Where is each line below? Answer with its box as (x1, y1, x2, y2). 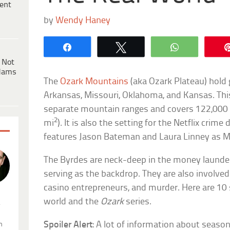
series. (124, 197, 152, 207)
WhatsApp (187, 42, 228, 51)
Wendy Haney (55, 15, 111, 26)
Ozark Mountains (60, 76, 129, 87)
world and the (44, 197, 101, 207)
